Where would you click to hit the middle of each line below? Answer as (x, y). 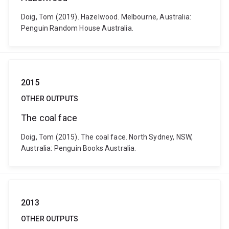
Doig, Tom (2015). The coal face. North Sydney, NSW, (107, 137)
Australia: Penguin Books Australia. (79, 148)
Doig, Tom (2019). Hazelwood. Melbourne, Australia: (106, 17)
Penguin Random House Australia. (77, 28)
